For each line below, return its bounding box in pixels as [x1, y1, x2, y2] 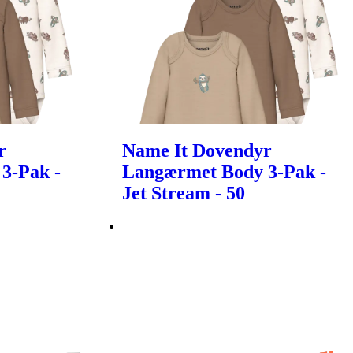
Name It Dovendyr [122, 140, 273, 162]
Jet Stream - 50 [122, 183, 246, 204]
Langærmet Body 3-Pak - [122, 162, 327, 183]
